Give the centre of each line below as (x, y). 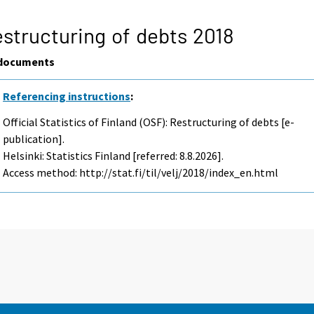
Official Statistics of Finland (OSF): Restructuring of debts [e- (149, 122)
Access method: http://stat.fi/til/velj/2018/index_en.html (141, 172)
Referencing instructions (67, 96)
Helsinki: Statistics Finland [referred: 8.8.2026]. (114, 155)
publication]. (34, 138)
